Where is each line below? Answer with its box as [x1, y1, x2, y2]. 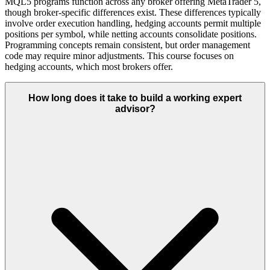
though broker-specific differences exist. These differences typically [5, 7, 261, 17]
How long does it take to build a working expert [28, 93, 242, 104]
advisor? [115, 104, 155, 115]
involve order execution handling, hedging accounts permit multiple [5, 17, 261, 28]
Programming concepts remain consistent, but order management [5, 39, 250, 50]
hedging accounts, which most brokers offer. [5, 61, 173, 72]
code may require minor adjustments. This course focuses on [5, 50, 234, 61]
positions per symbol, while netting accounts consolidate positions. [5, 28, 257, 39]
